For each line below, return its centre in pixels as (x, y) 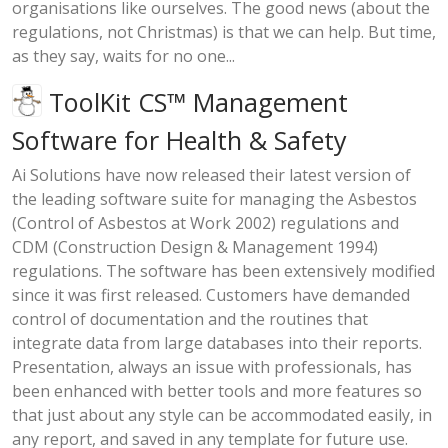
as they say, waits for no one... (123, 55)
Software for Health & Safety (179, 140)
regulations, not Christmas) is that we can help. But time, (224, 31)
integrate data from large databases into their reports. (217, 343)
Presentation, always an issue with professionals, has (212, 367)
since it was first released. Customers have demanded (211, 295)
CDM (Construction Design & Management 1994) (195, 247)
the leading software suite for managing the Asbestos (214, 199)
